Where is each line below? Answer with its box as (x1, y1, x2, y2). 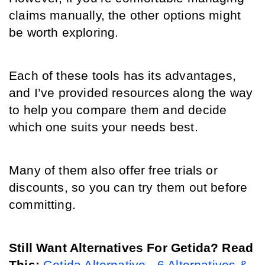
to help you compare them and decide (9, 103, 227, 117)
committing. (9, 198, 76, 212)
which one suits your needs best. (9, 120, 202, 134)
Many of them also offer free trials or (9, 163, 218, 177)
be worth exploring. (9, 25, 122, 40)
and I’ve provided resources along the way (9, 86, 253, 100)
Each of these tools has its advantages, (9, 69, 237, 83)
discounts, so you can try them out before (9, 180, 248, 195)
